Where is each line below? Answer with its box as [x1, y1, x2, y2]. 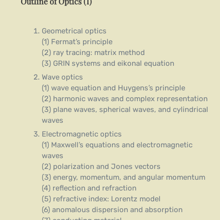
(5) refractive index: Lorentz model [41, 194, 161, 204]
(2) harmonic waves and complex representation [41, 94, 208, 104]
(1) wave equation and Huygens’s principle [41, 83, 185, 93]
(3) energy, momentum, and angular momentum [41, 173, 205, 182]
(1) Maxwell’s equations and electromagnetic [41, 140, 192, 150]
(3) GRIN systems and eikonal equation [41, 59, 174, 68]
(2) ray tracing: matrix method [41, 48, 145, 57]
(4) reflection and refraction [41, 184, 137, 193]
